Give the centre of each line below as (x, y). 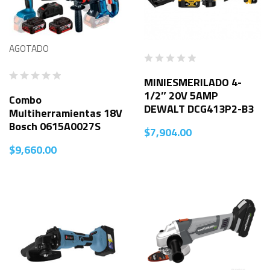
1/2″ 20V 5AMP (181, 95)
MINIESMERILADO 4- (193, 82)
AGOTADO (29, 49)
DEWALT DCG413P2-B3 (199, 108)
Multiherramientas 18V (66, 113)
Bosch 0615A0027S (55, 126)
